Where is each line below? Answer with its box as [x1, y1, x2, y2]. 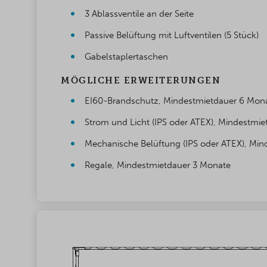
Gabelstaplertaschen [85, 51, 168, 63]
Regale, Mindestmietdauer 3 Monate [85, 160, 231, 171]
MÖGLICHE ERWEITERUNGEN [61, 75, 221, 86]
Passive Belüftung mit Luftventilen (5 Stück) [85, 30, 259, 41]
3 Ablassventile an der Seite [85, 8, 194, 20]
